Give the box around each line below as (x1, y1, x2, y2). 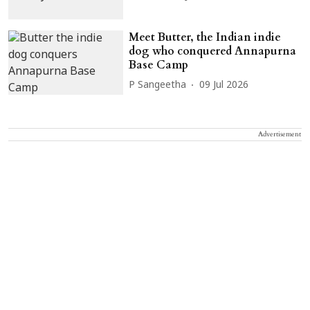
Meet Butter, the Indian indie (129, 29, 282, 45)
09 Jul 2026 (199, 80, 249, 92)
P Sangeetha (129, 80, 187, 92)
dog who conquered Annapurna (129, 43, 297, 59)
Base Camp (129, 57, 189, 73)
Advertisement (258, 129, 301, 140)
